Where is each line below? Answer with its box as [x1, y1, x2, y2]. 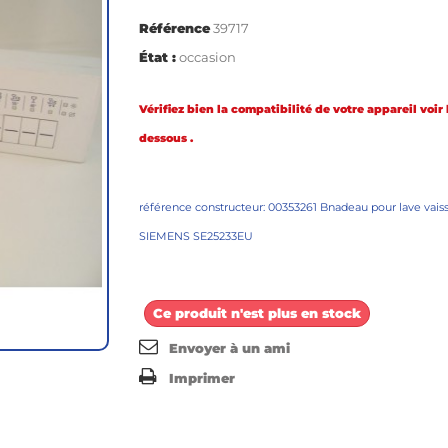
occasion [179, 48, 236, 65]
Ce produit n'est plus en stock [153, 304, 361, 321]
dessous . [139, 131, 193, 145]
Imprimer [169, 369, 235, 386]
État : [139, 48, 176, 65]
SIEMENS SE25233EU [139, 229, 253, 243]
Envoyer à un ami [169, 339, 290, 356]
